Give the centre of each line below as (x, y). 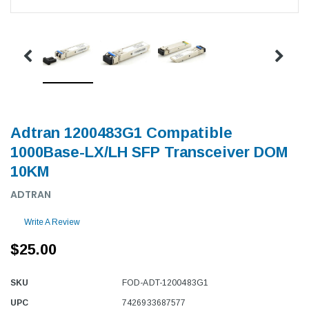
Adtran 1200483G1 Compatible (121, 132)
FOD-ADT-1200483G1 (166, 282)
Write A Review (52, 222)
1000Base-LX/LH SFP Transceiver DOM (149, 152)
